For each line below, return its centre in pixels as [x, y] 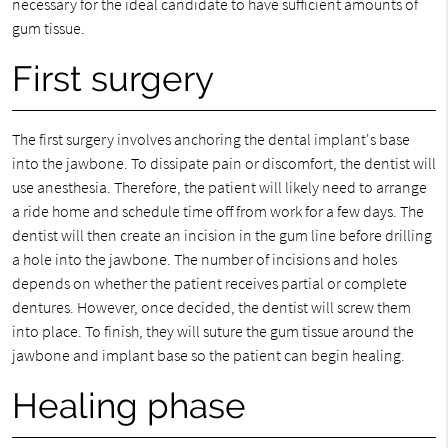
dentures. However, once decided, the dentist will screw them [211, 307]
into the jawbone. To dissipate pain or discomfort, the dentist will [223, 163]
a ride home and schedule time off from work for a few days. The [217, 211]
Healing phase [128, 405]
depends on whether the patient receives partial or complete [209, 283]
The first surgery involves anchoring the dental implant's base [210, 139]
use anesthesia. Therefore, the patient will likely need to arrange [219, 187]
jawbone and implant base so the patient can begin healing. [208, 355]
